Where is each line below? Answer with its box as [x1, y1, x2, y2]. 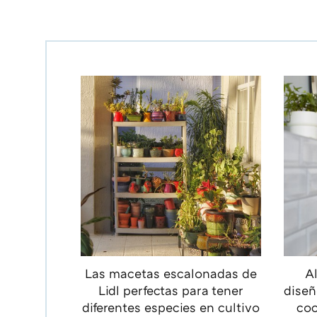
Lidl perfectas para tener [98, 282, 243, 299]
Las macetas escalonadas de [84, 265, 257, 282]
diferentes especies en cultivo [81, 299, 260, 316]
